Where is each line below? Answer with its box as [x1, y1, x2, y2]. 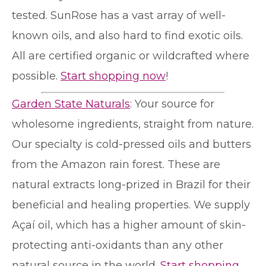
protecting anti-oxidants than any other [12, 238, 223, 252]
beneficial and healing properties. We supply [12, 198, 250, 211]
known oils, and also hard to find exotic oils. [12, 28, 243, 42]
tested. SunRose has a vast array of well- [12, 8, 226, 22]
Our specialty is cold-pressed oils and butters [12, 137, 251, 151]
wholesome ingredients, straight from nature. [12, 117, 254, 131]
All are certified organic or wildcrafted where [12, 49, 249, 62]
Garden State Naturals [12, 97, 130, 110]
